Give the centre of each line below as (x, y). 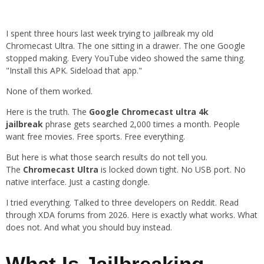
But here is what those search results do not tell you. (107, 157)
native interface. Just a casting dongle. (78, 182)
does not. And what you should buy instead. (89, 227)
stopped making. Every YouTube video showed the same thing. (126, 58)
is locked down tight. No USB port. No (172, 170)
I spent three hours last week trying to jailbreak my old (110, 34)
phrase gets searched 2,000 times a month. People (141, 124)
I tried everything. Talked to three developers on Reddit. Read (122, 203)
